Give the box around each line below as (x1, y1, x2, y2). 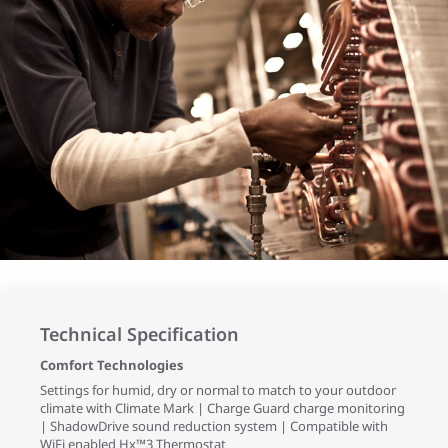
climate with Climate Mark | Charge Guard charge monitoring (40, 399, 405, 418)
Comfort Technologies (40, 356, 183, 375)
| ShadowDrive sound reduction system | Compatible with (40, 417, 388, 436)
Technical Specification (40, 322, 239, 347)
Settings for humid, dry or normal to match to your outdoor (40, 381, 396, 400)
